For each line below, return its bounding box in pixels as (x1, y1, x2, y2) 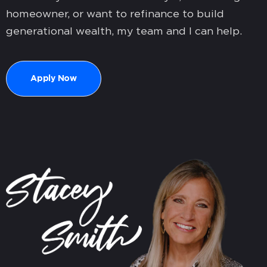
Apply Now (30, 74, 77, 83)
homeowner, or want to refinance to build (6, 8, 224, 20)
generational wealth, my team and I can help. (6, 26, 242, 37)
